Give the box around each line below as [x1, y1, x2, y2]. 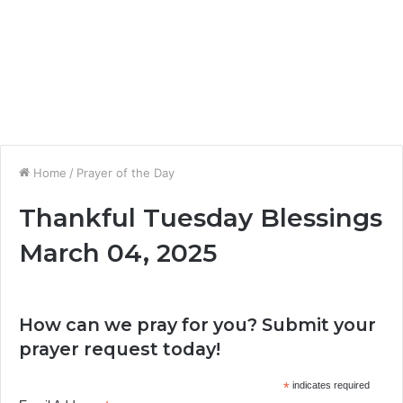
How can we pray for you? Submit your [19, 314, 376, 336]
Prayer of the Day [76, 166, 175, 180]
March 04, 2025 [19, 237, 217, 268]
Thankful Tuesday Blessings [19, 202, 382, 233]
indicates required [289, 380, 370, 390]
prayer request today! [19, 338, 220, 360]
